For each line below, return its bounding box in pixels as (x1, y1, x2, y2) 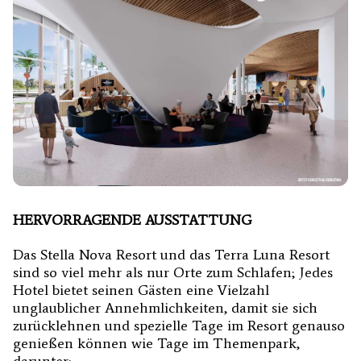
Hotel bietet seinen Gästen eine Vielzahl (13, 281, 269, 300)
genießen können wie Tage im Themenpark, (13, 334, 300, 353)
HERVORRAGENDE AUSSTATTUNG (13, 211, 251, 230)
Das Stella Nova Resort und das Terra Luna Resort (13, 246, 330, 264)
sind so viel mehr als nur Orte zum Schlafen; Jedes (13, 263, 333, 282)
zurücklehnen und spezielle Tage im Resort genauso (13, 317, 345, 335)
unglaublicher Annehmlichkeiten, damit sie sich (13, 299, 317, 317)
